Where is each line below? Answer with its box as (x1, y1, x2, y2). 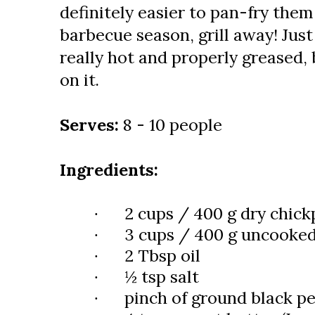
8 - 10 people (123, 114, 222, 135)
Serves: (60, 114, 123, 135)
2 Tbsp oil (124, 245, 200, 266)
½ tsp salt (124, 266, 199, 287)
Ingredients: (60, 159, 158, 180)
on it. (60, 69, 99, 90)
